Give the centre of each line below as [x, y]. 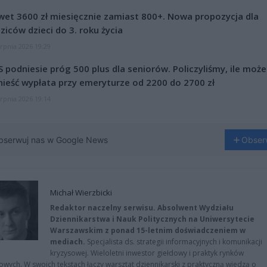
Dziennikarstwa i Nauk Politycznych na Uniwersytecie [152, 219]
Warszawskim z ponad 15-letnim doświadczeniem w [148, 230]
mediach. [68, 242]
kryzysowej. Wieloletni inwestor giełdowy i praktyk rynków [147, 253]
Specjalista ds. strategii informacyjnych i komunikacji [174, 242]
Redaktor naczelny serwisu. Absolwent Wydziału [142, 208]
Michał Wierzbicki [81, 193]
